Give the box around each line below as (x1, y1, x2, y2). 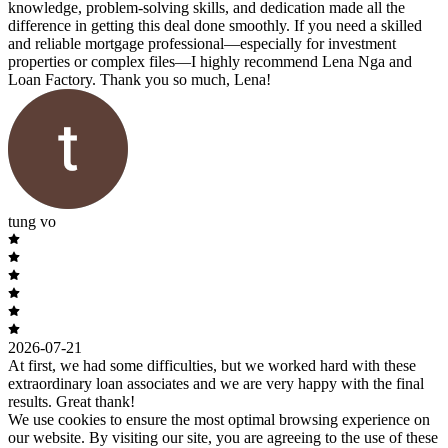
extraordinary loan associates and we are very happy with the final (8, 374, 424, 392)
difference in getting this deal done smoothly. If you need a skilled (8, 16, 422, 34)
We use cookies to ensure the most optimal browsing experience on (8, 410, 430, 428)
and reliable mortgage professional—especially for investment (8, 34, 396, 52)
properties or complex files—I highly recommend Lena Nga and (8, 52, 412, 70)
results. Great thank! (8, 392, 135, 410)
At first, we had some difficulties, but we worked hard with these (8, 356, 416, 374)
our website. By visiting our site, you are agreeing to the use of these (8, 428, 438, 446)
